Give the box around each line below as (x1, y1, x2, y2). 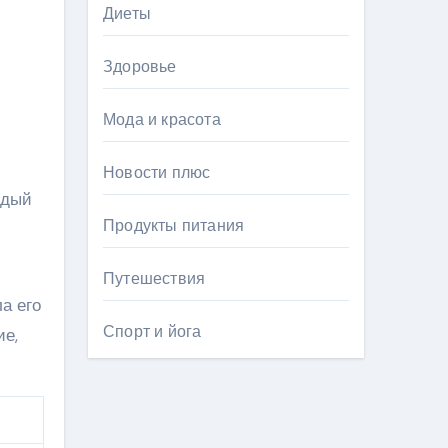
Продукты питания (103, 215, 245, 236)
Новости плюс (103, 162, 211, 183)
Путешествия (103, 268, 206, 289)
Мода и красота (103, 109, 221, 130)
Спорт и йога (103, 321, 202, 342)
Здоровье (103, 56, 177, 77)
